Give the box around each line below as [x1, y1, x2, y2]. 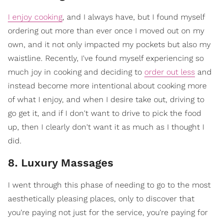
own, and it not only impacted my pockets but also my [8, 40, 211, 49]
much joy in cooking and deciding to [8, 67, 144, 77]
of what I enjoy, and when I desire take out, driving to [8, 95, 204, 104]
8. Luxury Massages [8, 157, 117, 169]
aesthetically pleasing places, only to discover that [8, 194, 194, 203]
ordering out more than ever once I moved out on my [8, 26, 204, 35]
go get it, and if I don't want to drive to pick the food [8, 109, 201, 118]
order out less [144, 67, 195, 77]
